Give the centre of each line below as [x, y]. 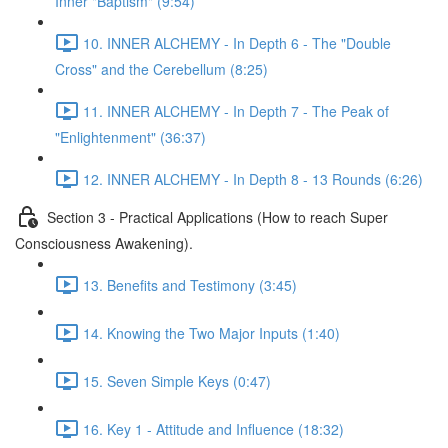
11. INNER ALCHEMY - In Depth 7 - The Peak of [236, 110]
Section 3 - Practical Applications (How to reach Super [217, 216]
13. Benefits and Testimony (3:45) [190, 284]
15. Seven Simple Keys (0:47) [177, 380]
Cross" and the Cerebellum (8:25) [161, 69]
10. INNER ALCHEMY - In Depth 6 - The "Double [237, 42]
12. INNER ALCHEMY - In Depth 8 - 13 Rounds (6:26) [253, 178]
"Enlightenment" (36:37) [130, 137]
